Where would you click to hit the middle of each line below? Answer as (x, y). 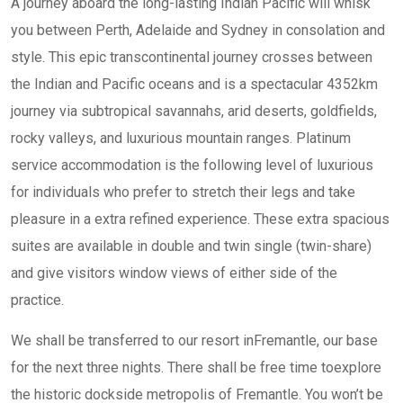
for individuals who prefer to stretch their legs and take (183, 192)
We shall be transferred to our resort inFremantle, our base (194, 340)
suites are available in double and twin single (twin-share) (191, 246)
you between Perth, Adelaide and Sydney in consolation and (198, 30)
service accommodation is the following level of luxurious (192, 165)
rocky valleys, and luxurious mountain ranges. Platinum (181, 138)
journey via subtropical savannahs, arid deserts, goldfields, (194, 111)
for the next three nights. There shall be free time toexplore (196, 367)
